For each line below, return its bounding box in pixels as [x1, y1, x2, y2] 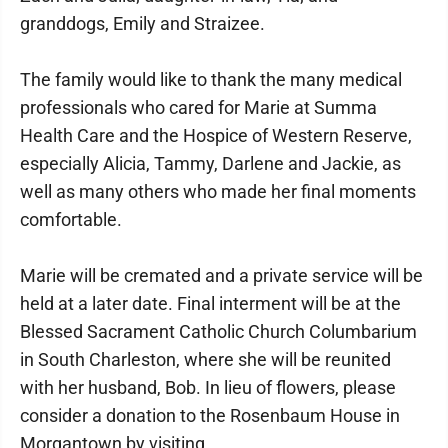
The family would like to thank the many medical [20, 69, 402, 90]
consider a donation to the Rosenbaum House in [20, 405, 400, 426]
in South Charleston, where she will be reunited [20, 349, 391, 370]
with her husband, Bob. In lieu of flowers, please [20, 377, 396, 398]
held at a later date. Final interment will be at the [20, 293, 401, 314]
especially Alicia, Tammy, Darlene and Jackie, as [20, 153, 401, 174]
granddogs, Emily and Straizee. [20, 13, 265, 34]
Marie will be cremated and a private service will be [20, 265, 423, 286]
